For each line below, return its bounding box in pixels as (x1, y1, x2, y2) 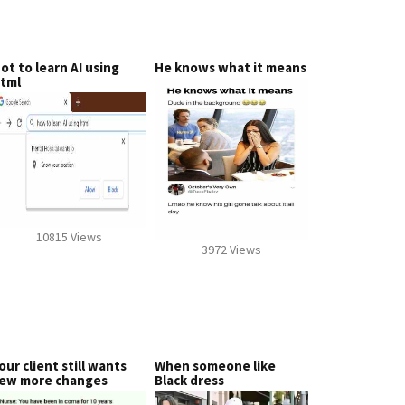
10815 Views (35, 229, 102, 245)
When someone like (155, 357, 276, 374)
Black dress (155, 372, 224, 389)
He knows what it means (155, 59, 306, 76)
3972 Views (202, 241, 261, 258)
